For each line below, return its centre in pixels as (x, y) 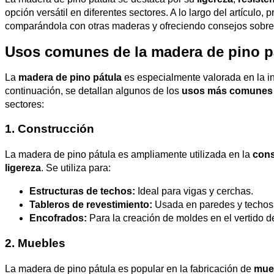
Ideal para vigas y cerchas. (194, 191)
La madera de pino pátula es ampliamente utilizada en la (129, 155)
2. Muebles (35, 243)
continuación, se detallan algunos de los (93, 91)
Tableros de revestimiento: (91, 205)
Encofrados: (58, 218)
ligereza (23, 168)
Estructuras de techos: (82, 191)
